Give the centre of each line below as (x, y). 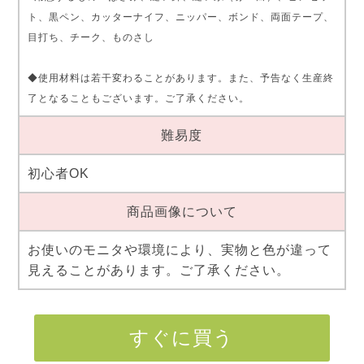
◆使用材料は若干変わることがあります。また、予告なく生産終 (180, 78)
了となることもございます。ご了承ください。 (138, 98)
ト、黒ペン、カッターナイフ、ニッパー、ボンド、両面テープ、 (180, 17)
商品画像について (182, 211)
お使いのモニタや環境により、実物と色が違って (179, 249)
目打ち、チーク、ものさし (91, 37)
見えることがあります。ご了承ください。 (158, 270)
